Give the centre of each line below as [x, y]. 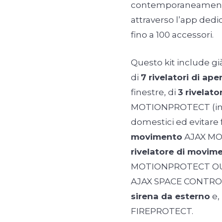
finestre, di [154, 92]
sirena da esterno [170, 196]
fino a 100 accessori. [172, 35]
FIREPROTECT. [162, 211]
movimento [157, 137]
